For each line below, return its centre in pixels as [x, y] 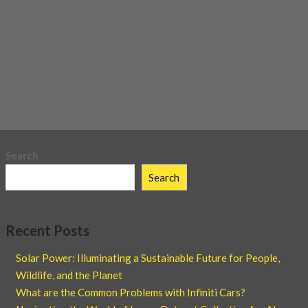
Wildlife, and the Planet [69, 275]
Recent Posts [47, 231]
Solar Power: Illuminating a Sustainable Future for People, [148, 258]
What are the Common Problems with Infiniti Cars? [131, 293]
